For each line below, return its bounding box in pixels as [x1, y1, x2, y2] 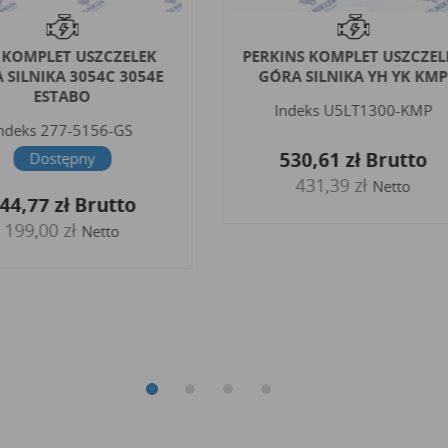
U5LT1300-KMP [323, 99, 433, 120]
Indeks [274, 99, 320, 120]
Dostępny [29, 147, 96, 168]
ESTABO [33, 85, 91, 106]
